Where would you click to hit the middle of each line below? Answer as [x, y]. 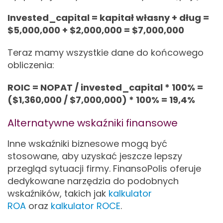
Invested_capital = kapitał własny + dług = [108, 18]
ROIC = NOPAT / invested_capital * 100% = [105, 87]
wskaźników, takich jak [58, 193]
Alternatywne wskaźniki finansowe [93, 123]
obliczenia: [31, 65]
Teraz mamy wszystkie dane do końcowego [106, 53]
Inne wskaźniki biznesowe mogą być [87, 144]
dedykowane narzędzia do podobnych [93, 181]
